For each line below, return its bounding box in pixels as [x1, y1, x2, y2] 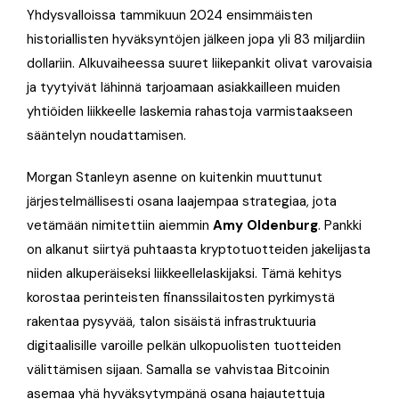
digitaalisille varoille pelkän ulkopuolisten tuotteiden [27, 337, 341, 355]
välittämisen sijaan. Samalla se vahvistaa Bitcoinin [27, 361, 330, 379]
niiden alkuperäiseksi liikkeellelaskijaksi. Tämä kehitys [27, 265, 342, 283]
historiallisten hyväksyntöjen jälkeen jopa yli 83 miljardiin [27, 30, 365, 49]
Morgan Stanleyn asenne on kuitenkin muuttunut [27, 168, 322, 187]
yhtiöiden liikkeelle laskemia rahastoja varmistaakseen [27, 102, 353, 121]
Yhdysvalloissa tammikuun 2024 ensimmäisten [27, 6, 313, 25]
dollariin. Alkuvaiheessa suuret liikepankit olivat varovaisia [27, 54, 372, 73]
